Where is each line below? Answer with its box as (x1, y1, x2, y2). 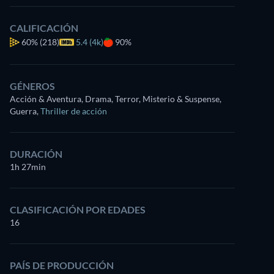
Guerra (10, 106, 37, 116)
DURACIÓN (10, 148, 62, 160)
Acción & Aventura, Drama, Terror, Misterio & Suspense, (10, 94, 221, 104)
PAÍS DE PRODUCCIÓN (10, 259, 114, 271)
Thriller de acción (40, 106, 107, 116)
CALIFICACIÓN (10, 22, 78, 34)
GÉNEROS (10, 80, 55, 92)
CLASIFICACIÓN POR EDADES (10, 204, 146, 215)
